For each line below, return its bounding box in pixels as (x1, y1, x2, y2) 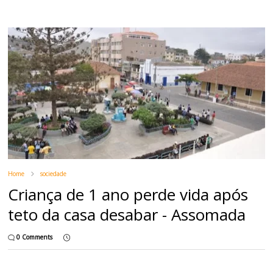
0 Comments (16, 233, 53, 242)
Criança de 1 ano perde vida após (8, 183, 249, 206)
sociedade (40, 169, 67, 179)
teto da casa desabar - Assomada (8, 204, 246, 226)
